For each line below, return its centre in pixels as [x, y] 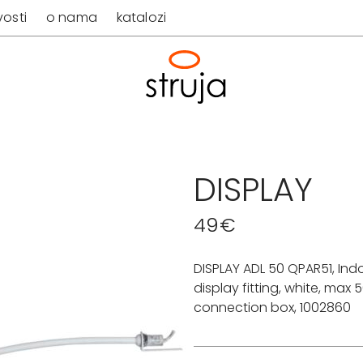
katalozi [141, 17]
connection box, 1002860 [272, 307]
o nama [71, 17]
